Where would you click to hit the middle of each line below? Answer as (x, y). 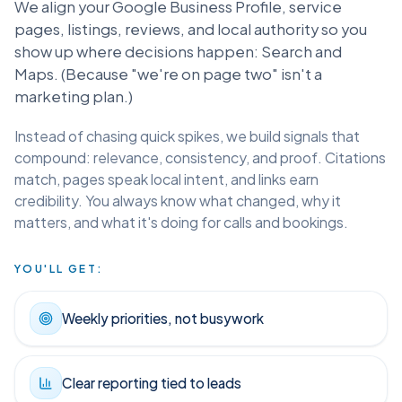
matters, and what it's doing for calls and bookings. (181, 247)
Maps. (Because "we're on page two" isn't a (168, 99)
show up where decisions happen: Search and (178, 76)
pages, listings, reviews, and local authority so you (191, 54)
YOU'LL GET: (59, 293)
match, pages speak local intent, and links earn (166, 204)
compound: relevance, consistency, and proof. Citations (200, 182)
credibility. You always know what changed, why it (178, 225)
